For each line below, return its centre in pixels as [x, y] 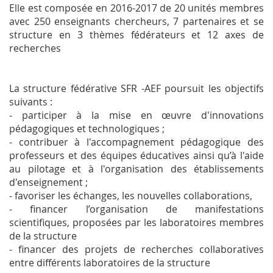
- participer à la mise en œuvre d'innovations [136, 115]
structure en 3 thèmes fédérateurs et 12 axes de [136, 35]
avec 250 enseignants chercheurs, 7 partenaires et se [136, 22]
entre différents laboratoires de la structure [110, 263]
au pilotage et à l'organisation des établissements [136, 169]
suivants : [31, 102]
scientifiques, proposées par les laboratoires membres [136, 223]
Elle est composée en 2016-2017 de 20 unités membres [136, 8]
